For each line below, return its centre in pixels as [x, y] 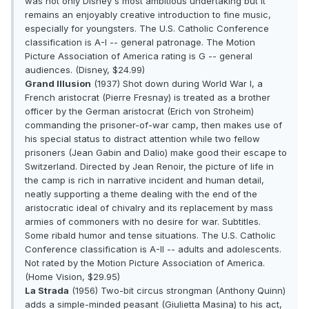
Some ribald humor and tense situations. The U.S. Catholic [150, 236]
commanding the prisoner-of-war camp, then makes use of [153, 125]
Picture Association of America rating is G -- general [139, 56]
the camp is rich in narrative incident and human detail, [144, 180]
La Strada [47, 291]
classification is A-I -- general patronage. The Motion [140, 42]
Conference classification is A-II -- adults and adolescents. [153, 249]
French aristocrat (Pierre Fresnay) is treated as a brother [148, 98]
